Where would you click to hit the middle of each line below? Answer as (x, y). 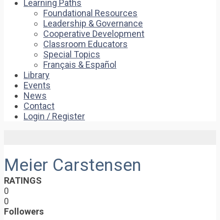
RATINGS (23, 180)
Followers (24, 211)
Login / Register (54, 116)
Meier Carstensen (73, 165)
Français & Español (80, 65)
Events (37, 85)
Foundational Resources (90, 13)
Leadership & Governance (93, 23)
